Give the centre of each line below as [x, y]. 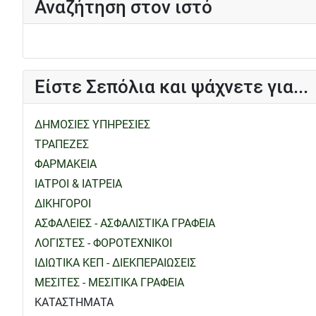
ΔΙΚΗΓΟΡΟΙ [63, 203]
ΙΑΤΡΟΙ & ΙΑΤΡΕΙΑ [78, 183]
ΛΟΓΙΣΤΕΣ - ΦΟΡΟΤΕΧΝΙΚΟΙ [103, 243]
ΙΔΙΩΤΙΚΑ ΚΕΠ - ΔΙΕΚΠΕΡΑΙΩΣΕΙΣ [115, 262]
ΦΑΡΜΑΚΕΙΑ [66, 164]
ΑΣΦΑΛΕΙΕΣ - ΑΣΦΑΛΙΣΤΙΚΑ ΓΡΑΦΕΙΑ [125, 223]
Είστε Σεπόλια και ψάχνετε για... [171, 86]
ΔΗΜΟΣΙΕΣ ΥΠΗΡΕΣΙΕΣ [92, 124]
